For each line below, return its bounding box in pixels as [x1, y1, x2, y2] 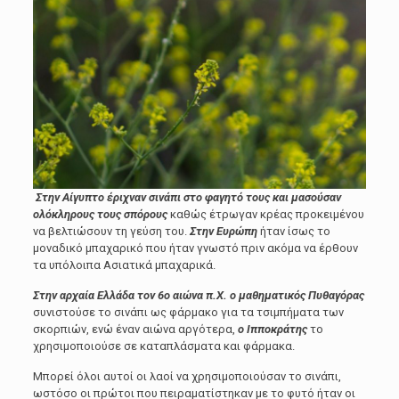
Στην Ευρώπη [189, 224, 260, 238]
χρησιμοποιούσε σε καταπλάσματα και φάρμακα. [32, 339, 300, 353]
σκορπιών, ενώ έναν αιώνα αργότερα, [32, 322, 238, 336]
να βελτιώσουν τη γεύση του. [32, 224, 190, 238]
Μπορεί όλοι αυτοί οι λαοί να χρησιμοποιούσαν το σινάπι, [32, 370, 341, 383]
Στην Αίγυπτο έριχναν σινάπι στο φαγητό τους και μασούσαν [35, 191, 341, 204]
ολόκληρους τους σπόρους [32, 208, 167, 221]
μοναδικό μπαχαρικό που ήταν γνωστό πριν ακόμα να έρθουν [32, 241, 358, 255]
